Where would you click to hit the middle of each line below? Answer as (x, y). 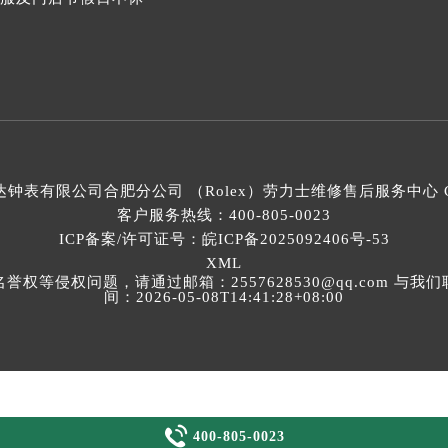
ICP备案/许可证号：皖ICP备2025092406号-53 (224, 239)
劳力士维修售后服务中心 (351, 191)
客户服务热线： (173, 215)
